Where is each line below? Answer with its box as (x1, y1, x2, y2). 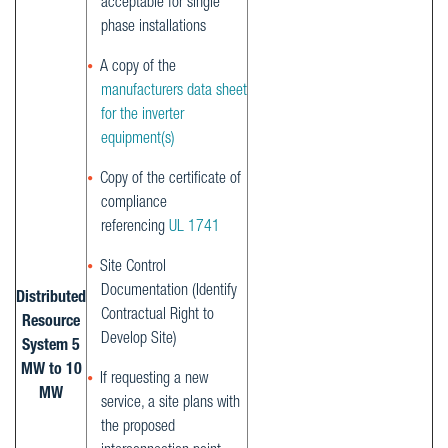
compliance (101, 195, 167, 212)
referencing (101, 219, 169, 236)
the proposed (101, 420, 175, 437)
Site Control (100, 259, 166, 276)
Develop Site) (101, 331, 177, 348)
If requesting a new (100, 372, 208, 389)
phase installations (101, 19, 206, 36)
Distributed (16, 291, 86, 307)
